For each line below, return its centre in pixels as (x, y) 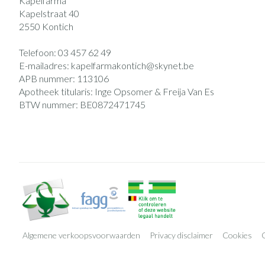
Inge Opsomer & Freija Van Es (154, 91)
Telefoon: (38, 52)
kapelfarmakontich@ (113, 65)
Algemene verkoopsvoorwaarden (81, 235)
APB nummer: (48, 78)
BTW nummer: (49, 104)
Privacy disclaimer (181, 235)
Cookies (237, 235)
